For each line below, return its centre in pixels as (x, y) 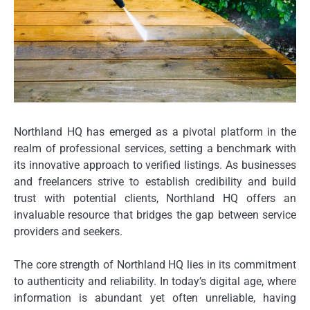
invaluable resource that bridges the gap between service (155, 215)
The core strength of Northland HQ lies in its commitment (155, 265)
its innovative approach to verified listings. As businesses (155, 165)
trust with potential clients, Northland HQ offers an (155, 199)
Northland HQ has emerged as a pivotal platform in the (155, 132)
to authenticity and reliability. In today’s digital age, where (155, 282)
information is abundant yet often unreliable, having (155, 298)
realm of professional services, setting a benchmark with (155, 149)
